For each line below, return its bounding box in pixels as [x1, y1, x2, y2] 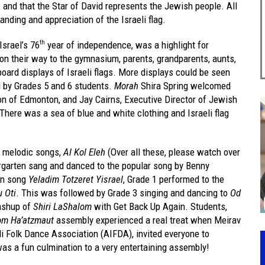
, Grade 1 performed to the [123, 173, 224, 185]
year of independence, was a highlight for [45, 38, 209, 51]
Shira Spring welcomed [138, 79, 231, 92]
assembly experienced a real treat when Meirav [54, 214, 241, 226]
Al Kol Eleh [63, 146, 108, 158]
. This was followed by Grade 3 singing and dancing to [16, 186, 230, 199]
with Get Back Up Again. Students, [92, 200, 227, 212]
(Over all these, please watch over [108, 146, 240, 158]
